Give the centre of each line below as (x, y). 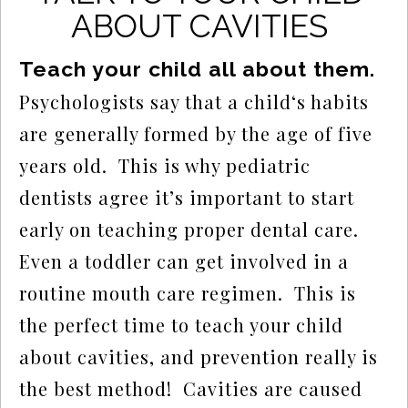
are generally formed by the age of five (196, 133)
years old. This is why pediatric (165, 165)
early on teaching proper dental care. (189, 229)
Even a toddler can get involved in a (184, 261)
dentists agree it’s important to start (187, 197)
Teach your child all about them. (198, 69)
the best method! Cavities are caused (191, 388)
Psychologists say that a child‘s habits (194, 102)
